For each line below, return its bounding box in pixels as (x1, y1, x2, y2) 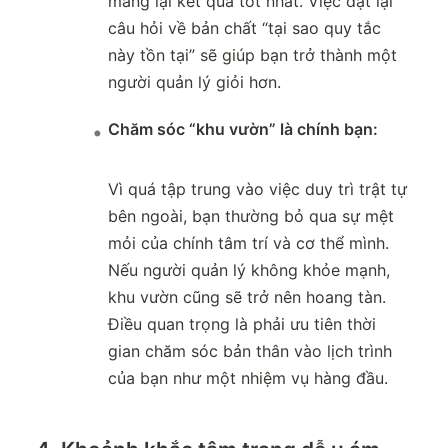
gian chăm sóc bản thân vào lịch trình (108, 341, 392, 362)
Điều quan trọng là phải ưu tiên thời (108, 314, 376, 335)
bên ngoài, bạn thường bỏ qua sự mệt (108, 206, 394, 227)
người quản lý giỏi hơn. (108, 72, 281, 93)
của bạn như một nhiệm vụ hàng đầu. (108, 368, 388, 389)
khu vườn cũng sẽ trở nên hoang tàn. (108, 287, 386, 308)
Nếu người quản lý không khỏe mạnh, (108, 260, 390, 281)
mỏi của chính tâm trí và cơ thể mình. (108, 233, 389, 254)
